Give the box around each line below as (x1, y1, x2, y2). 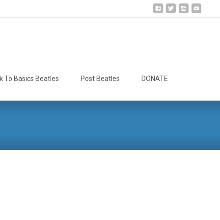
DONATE (141, 75, 168, 82)
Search (187, 70, 211, 80)
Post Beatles (81, 75, 120, 82)
